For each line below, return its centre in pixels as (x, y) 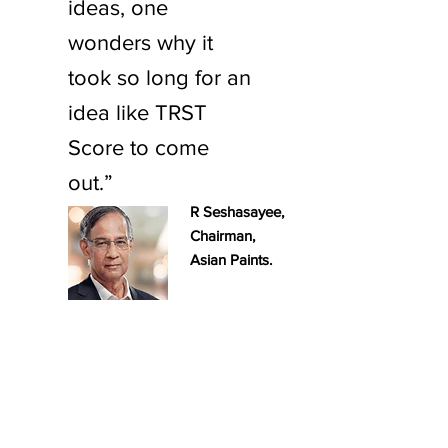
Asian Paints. (231, 259)
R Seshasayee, (237, 211)
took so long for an (159, 77)
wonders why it (140, 42)
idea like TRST (137, 112)
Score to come (138, 147)
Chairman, (222, 235)
